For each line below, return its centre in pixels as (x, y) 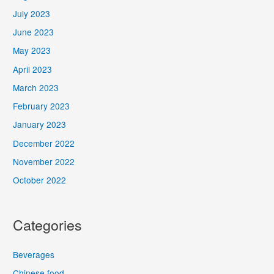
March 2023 (36, 87)
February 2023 (42, 106)
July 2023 (32, 13)
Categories (48, 224)
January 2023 (40, 124)
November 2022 (44, 161)
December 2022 (44, 143)
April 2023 (33, 69)
